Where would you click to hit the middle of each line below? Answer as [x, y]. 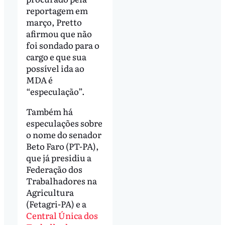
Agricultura [50, 192]
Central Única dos [62, 215]
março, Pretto [54, 22]
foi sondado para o [63, 45]
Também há [49, 111]
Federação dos [54, 169]
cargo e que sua [56, 56]
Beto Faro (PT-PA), [62, 146]
